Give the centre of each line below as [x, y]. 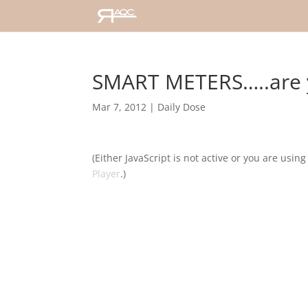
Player [107, 174]
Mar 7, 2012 [120, 107]
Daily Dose [182, 107]
